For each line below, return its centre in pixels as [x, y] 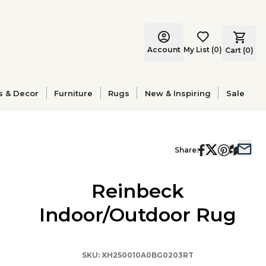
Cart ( [235, 50]
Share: [186, 150]
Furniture [74, 93]
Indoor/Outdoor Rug [138, 215]
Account [164, 49]
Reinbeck [138, 191]
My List [197, 49]
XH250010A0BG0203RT [148, 255]
